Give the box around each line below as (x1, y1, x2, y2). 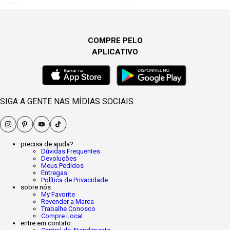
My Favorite (41, 190, 75, 198)
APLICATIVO (92, 47, 138, 56)
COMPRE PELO (87, 36, 143, 45)
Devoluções (41, 155, 76, 162)
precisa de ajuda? (21, 140, 73, 148)
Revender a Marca (41, 198, 94, 205)
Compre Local (41, 212, 83, 220)
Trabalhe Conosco (41, 205, 95, 213)
